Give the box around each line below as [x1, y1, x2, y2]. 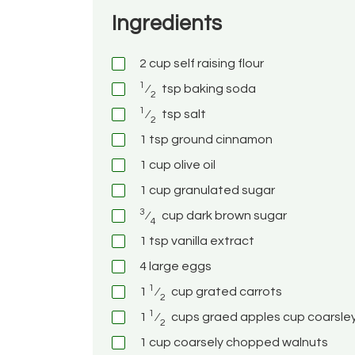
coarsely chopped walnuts [171, 335, 328, 349]
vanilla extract [169, 234, 254, 247]
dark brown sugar [184, 208, 287, 222]
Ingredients [112, 13, 222, 35]
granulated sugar [171, 183, 275, 197]
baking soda [181, 82, 256, 95]
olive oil [171, 158, 216, 171]
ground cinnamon [169, 132, 273, 146]
